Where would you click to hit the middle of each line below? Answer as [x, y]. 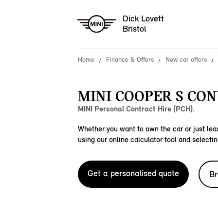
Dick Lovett [143, 19]
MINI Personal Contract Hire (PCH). [136, 109]
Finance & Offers [130, 60]
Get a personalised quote [133, 173]
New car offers [186, 60]
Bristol [134, 29]
